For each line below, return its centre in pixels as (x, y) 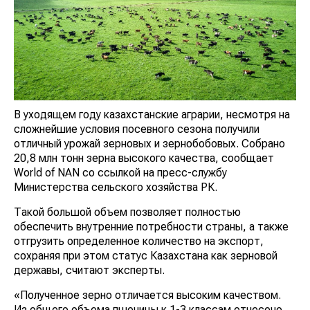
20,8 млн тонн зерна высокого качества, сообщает (144, 158)
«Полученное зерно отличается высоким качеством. (147, 295)
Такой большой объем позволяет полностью (127, 212)
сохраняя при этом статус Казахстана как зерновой (146, 255)
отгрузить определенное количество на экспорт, (139, 241)
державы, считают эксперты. (89, 270)
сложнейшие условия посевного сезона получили (137, 129)
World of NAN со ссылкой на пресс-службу (120, 172)
